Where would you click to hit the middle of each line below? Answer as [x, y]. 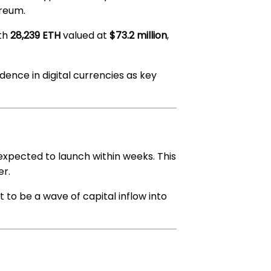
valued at [85, 35]
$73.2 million [138, 35]
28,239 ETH [35, 35]
